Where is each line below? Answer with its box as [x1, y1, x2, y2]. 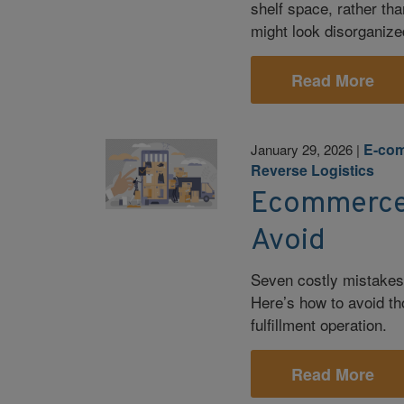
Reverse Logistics [251, 159, 375, 180]
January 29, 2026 [251, 139, 353, 159]
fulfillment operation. [251, 313, 388, 336]
